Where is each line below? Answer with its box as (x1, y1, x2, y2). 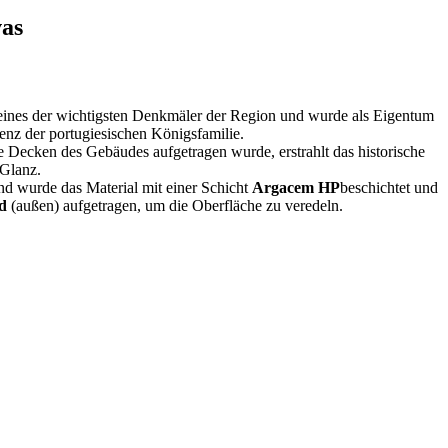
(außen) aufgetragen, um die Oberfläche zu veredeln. (7, 196, 343, 214)
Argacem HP (251, 178, 340, 196)
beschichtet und (339, 178, 438, 196)
